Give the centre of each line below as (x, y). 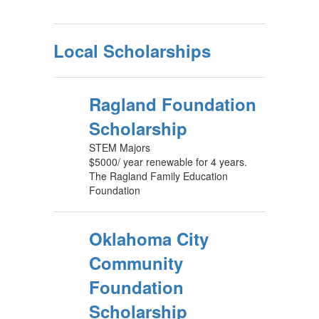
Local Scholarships (132, 51)
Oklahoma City (149, 239)
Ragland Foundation (173, 104)
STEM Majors (120, 147)
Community (136, 263)
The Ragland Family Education (158, 176)
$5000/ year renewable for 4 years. (168, 162)
